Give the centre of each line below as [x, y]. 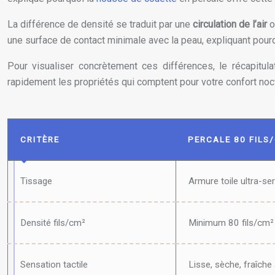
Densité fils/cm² [53, 223]
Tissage [36, 181]
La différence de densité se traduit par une [100, 24]
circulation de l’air [230, 24]
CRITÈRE [40, 139]
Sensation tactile [54, 265]
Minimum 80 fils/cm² [231, 223]
